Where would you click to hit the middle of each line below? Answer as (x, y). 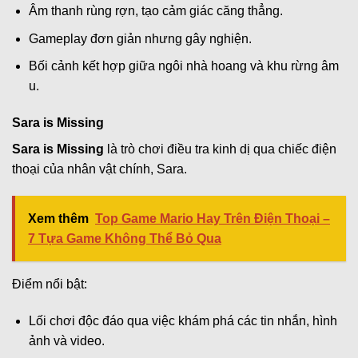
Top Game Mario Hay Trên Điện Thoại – (213, 218)
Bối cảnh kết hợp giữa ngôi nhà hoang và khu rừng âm (183, 66)
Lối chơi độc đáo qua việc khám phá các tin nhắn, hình (183, 320)
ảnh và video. (66, 340)
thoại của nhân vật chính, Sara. (99, 169)
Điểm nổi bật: (50, 284)
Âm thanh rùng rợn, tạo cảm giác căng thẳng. (155, 10)
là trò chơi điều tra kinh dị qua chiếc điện (220, 149)
